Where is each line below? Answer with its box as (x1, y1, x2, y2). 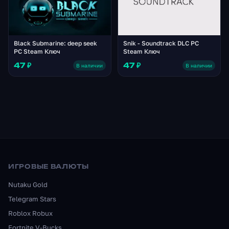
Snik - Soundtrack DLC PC (123, 39, 199, 48)
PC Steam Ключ (14, 47, 60, 55)
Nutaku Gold (8, 180, 48, 189)
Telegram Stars (8, 195, 56, 203)
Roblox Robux (8, 209, 53, 218)
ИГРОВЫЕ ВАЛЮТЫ (8, 163, 89, 171)
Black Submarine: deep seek (14, 39, 97, 47)
